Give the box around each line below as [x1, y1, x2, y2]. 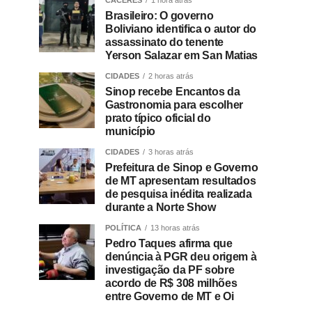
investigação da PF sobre [105, 264, 235, 276]
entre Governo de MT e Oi [105, 290, 234, 303]
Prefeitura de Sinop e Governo [105, 162, 258, 174]
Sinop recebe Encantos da [105, 86, 240, 98]
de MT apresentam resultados [105, 175, 256, 187]
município [105, 125, 156, 138]
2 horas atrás [148, 72, 194, 81]
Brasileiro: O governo [105, 10, 214, 22]
